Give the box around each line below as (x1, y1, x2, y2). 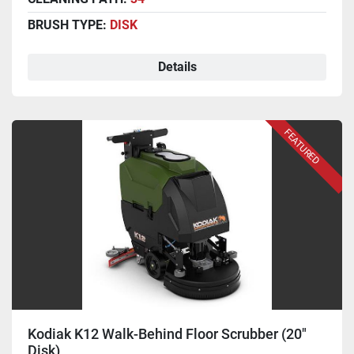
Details (157, 59, 197, 75)
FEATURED (281, 126, 322, 168)
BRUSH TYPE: (28, 17, 110, 33)
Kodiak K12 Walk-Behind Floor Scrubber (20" (28, 326, 307, 343)
